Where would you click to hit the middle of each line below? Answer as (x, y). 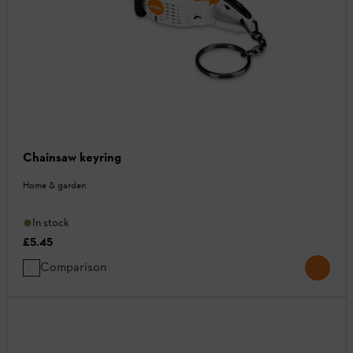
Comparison (73, 267)
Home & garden (54, 186)
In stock (51, 223)
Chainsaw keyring (72, 158)
